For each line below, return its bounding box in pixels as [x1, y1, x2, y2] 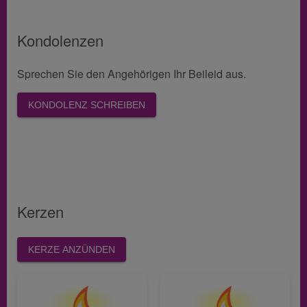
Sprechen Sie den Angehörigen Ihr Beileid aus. [17, 66, 246, 82]
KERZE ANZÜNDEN [28, 244, 115, 256]
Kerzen [17, 203, 64, 222]
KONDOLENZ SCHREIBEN [28, 99, 145, 111]
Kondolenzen [17, 32, 103, 51]
